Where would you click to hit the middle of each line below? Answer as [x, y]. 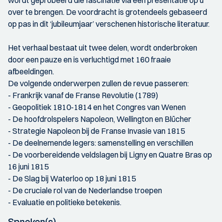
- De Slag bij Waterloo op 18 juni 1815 [72, 178]
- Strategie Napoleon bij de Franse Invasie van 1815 [96, 131]
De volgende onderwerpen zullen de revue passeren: [98, 83]
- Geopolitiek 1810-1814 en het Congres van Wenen [97, 107]
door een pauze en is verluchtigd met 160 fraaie [89, 59]
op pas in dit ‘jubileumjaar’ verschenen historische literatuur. [109, 24]
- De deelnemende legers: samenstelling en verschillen [101, 143]
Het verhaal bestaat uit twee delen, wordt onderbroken [103, 48]
